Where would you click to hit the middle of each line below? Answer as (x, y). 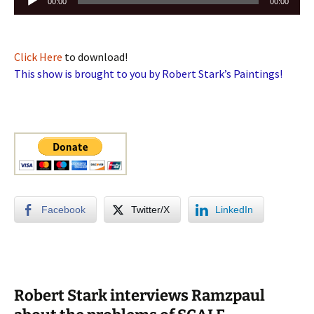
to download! (95, 57)
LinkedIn (234, 210)
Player (29, 12)
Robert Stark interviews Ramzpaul (139, 296)
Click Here (38, 57)
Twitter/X (150, 210)
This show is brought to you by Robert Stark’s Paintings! (148, 74)
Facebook (63, 210)
